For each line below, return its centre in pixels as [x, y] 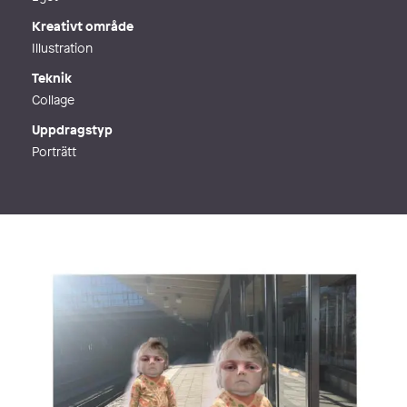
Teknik [52, 78]
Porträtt [54, 151]
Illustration [62, 48]
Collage [53, 99]
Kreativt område [83, 26]
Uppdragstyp [72, 129]
